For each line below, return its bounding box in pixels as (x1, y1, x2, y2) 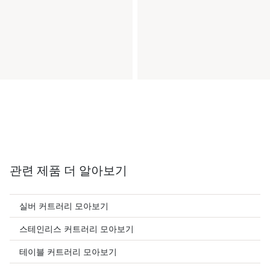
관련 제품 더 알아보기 (10, 163, 127, 178)
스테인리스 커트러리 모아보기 (19, 224, 134, 234)
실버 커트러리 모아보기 (19, 201, 108, 211)
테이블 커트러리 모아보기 (19, 246, 117, 257)
